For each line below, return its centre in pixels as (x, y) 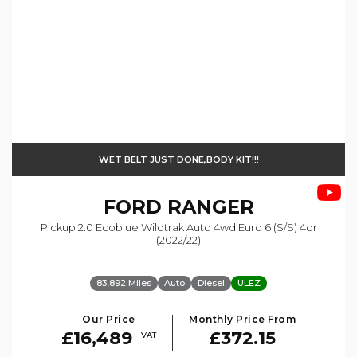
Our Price (109, 320)
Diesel (211, 283)
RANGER (208, 207)
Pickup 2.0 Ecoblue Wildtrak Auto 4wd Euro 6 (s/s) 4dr (178, 228)
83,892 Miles (124, 283)
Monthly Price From (242, 320)
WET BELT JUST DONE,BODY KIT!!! (178, 160)
